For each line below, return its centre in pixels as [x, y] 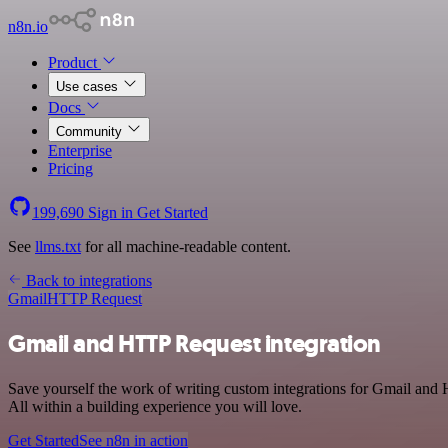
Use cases [89, 86]
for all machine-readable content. [186, 246]
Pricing [70, 168]
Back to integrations [87, 280]
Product [74, 62]
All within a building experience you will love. [155, 406]
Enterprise [80, 150]
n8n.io [28, 26]
